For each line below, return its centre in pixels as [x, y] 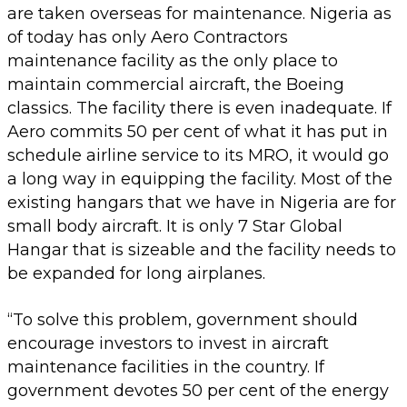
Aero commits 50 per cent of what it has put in [198, 131]
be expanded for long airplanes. [136, 273]
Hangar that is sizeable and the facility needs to [202, 249]
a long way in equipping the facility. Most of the [200, 179]
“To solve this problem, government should [183, 319]
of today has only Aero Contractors [148, 37]
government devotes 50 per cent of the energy [198, 390]
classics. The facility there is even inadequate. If [199, 108]
